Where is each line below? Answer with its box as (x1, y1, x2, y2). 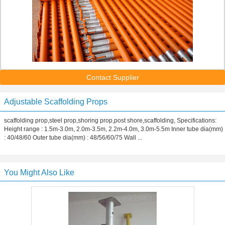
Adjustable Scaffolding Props (4, 97, 107, 106)
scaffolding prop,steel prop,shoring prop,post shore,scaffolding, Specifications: (4, 117, 216, 124)
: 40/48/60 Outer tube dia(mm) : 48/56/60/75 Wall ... (4, 134, 142, 141)
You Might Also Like (4, 168, 74, 177)
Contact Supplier (86, 73, 139, 81)
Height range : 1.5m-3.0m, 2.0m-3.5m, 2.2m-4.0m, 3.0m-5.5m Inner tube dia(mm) (4, 126, 223, 133)
